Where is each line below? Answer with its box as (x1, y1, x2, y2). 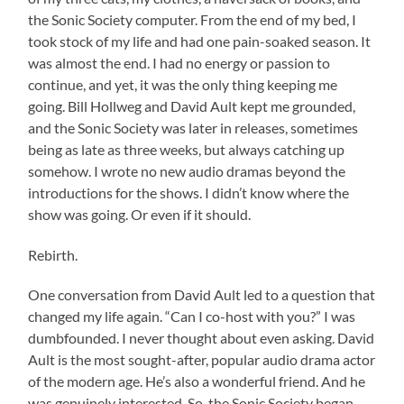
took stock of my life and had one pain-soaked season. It (28, 32, 372, 50)
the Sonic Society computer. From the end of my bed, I (28, 10, 357, 28)
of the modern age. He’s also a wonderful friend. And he (28, 372, 366, 390)
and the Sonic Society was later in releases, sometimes (28, 118, 359, 136)
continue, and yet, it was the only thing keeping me (28, 75, 338, 93)
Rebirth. (28, 245, 78, 263)
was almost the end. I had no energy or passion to (28, 53, 331, 71)
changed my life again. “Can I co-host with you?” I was (28, 307, 356, 325)
